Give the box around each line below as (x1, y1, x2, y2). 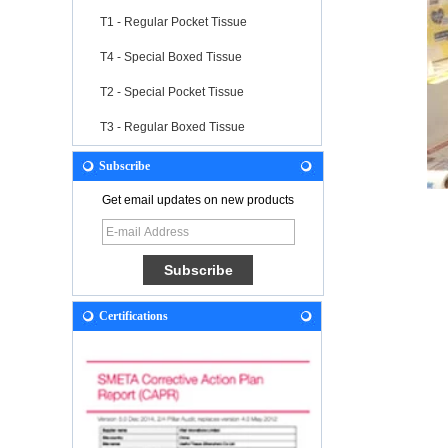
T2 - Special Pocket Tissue (100, 84, 244, 99)
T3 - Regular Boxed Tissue (100, 119, 245, 134)
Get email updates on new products (102, 192, 294, 207)
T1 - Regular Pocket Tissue (100, 14, 247, 29)
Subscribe (99, 158, 150, 173)
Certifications (99, 308, 168, 323)
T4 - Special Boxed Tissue (100, 49, 242, 64)
